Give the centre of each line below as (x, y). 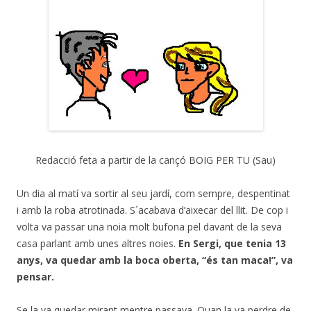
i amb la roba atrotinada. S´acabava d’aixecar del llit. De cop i (152, 210)
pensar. (35, 277)
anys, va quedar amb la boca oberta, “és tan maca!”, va (155, 260)
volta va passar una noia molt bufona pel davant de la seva (149, 227)
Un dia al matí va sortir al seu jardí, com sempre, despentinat (153, 193)
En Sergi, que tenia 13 (232, 243)
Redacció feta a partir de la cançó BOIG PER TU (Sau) (155, 160)
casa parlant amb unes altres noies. (98, 243)
